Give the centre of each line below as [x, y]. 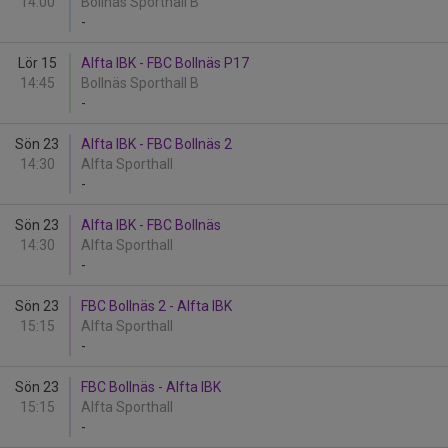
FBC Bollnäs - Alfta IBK [151, 387]
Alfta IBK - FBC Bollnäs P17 [165, 63]
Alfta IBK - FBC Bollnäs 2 [156, 144]
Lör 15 [37, 63]
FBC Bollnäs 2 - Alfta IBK [156, 306]
